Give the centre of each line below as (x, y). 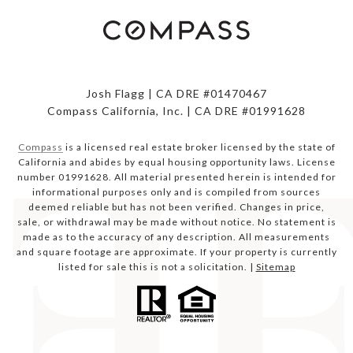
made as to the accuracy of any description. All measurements (176, 237)
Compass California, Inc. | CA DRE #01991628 (176, 111)
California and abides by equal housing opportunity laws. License (176, 162)
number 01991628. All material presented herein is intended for (176, 177)
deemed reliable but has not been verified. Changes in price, (176, 207)
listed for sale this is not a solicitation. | (157, 267)
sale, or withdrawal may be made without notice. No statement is (176, 222)
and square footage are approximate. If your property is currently (176, 252)
